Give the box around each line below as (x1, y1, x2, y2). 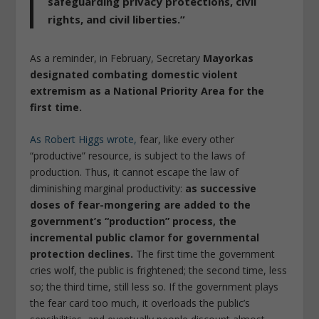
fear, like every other (137, 132, 235, 146)
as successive (185, 181, 257, 195)
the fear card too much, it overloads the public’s (30, 296, 251, 310)
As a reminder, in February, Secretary (30, 51, 204, 65)
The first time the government (133, 246, 276, 261)
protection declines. (30, 246, 134, 261)
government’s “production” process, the (30, 214, 237, 228)
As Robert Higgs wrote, (30, 132, 137, 146)
